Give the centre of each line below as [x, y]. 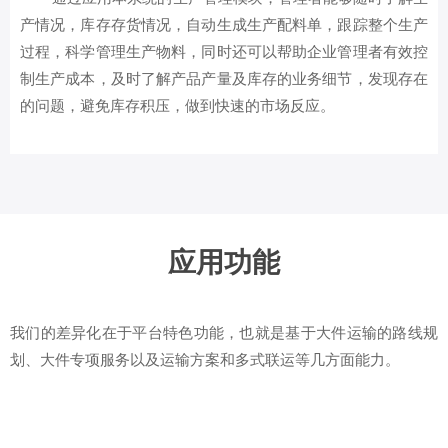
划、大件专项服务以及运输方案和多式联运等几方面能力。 [205, 360]
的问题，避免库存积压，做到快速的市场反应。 [177, 106]
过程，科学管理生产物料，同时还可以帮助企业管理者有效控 [224, 52]
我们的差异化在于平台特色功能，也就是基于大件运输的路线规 [224, 333]
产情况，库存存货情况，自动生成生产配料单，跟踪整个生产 [224, 25]
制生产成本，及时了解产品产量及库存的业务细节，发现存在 [224, 79]
